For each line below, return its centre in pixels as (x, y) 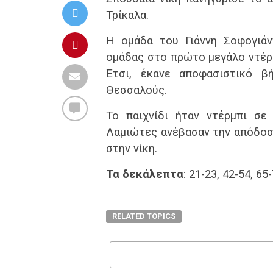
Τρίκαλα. (127, 15)
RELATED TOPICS (144, 216)
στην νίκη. (132, 148)
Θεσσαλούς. (136, 90)
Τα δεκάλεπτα (145, 174)
